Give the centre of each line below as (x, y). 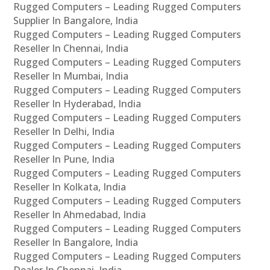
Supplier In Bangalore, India (76, 21)
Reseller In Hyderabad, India (77, 104)
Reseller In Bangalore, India (76, 243)
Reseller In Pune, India (64, 159)
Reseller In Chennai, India (71, 49)
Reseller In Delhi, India (64, 132)
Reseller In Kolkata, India (70, 187)
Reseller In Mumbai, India (71, 76)
